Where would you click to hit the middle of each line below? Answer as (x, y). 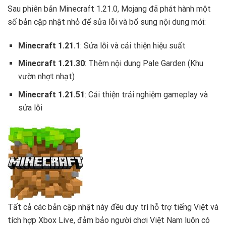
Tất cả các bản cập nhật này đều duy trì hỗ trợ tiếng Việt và (113, 207)
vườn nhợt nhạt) (46, 77)
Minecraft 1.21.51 (51, 94)
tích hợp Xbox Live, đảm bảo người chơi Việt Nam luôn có (109, 220)
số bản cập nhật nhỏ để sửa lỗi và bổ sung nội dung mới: (107, 22)
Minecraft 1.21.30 (51, 64)
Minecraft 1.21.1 (49, 45)
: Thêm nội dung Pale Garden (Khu (144, 64)
